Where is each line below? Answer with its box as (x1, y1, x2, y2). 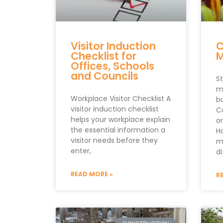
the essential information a (71, 125, 165, 135)
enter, (71, 146, 91, 156)
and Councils (71, 69, 138, 84)
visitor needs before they (71, 135, 158, 146)
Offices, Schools (71, 59, 154, 74)
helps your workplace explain (71, 114, 170, 125)
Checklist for (71, 49, 136, 64)
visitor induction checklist (71, 104, 159, 114)
